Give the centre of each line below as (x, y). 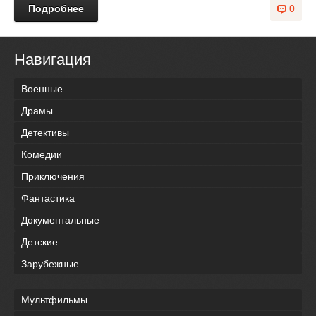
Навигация (53, 60)
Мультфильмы (54, 300)
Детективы (45, 133)
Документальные (60, 220)
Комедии (42, 155)
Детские (39, 242)
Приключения (53, 177)
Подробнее (56, 8)
